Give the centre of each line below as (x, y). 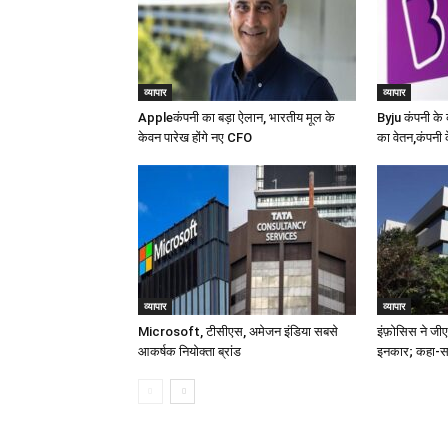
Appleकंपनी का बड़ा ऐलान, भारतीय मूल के (236, 117)
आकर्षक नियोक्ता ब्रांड (189, 351)
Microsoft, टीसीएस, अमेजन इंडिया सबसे (238, 331)
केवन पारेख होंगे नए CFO (195, 137)
